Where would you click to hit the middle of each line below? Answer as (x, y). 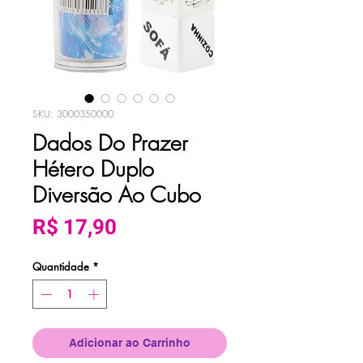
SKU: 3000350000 (73, 114)
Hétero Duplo (93, 169)
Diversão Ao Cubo (117, 195)
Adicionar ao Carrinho (130, 342)
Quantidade (61, 267)
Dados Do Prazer (110, 143)
